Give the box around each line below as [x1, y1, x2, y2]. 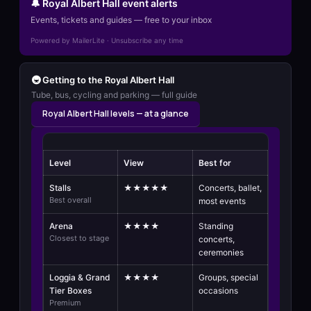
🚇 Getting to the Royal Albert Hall [31, 74, 174, 85]
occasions [199, 285, 238, 296]
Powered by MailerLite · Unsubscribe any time [31, 35, 183, 44]
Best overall [49, 194, 92, 205]
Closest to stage [49, 233, 109, 243]
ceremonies [199, 246, 244, 258]
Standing [199, 220, 233, 231]
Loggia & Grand [49, 271, 110, 283]
